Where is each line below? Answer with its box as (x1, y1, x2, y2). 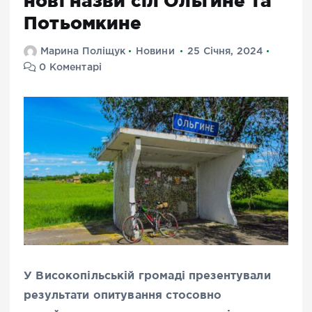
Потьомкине (24, 12, 142, 33)
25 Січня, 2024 (187, 47, 264, 56)
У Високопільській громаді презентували (24, 269, 271, 282)
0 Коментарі (36, 63, 102, 72)
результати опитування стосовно (24, 288, 222, 302)
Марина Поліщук (40, 47, 126, 56)
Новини (135, 47, 175, 56)
